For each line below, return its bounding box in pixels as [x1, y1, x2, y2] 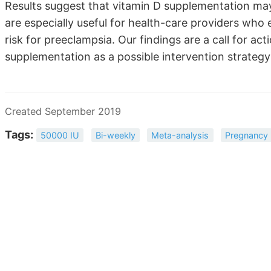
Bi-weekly [95, 130, 135, 141]
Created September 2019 [5, 105, 121, 118]
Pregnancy [224, 130, 268, 141]
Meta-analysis [151, 130, 209, 141]
